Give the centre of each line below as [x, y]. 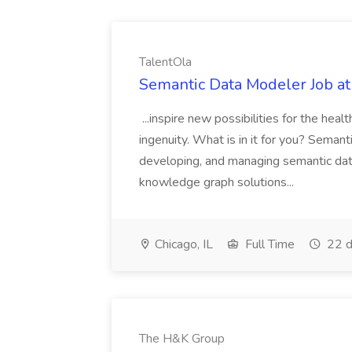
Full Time [268, 244]
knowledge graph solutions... [218, 182]
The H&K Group [182, 339]
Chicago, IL [182, 244]
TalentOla [165, 62]
